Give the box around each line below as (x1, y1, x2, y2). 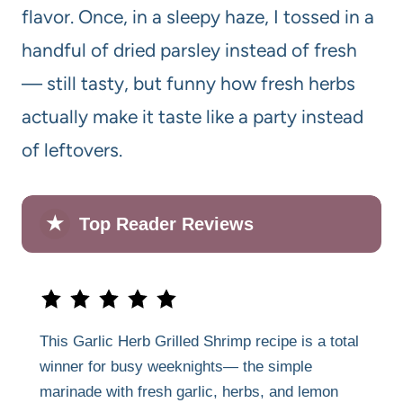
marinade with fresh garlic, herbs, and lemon (40, 382, 338, 400)
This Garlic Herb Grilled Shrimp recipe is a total (40, 332, 359, 350)
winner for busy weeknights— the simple (40, 357, 312, 375)
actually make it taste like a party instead (22, 104, 363, 128)
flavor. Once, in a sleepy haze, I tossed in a (22, 4, 374, 28)
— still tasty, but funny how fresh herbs (22, 71, 355, 94)
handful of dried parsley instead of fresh (22, 38, 357, 61)
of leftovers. (22, 138, 122, 161)
